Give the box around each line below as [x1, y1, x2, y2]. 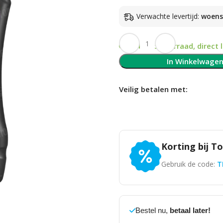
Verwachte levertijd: [136, 11, 201, 21]
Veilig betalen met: [118, 84, 188, 95]
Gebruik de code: [161, 159, 217, 169]
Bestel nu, [135, 206, 170, 215]
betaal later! [169, 206, 211, 215]
